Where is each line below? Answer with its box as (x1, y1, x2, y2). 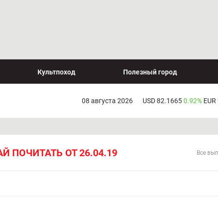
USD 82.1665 (142, 96, 183, 105)
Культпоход (37, 68, 75, 76)
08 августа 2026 (81, 96, 133, 105)
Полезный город (123, 68, 177, 76)
